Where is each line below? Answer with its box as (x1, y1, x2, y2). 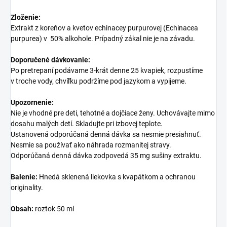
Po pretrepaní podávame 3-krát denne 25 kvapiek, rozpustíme (11, 66, 203, 75)
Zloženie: (11, 13, 41, 22)
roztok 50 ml (33, 205, 74, 213)
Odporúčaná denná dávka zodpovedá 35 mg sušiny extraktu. (11, 152, 203, 160)
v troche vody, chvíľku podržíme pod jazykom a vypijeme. (11, 77, 188, 86)
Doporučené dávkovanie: (11, 56, 90, 64)
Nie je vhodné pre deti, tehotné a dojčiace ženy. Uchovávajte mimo (11, 109, 215, 118)
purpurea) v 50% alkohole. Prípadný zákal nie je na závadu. (11, 34, 195, 43)
